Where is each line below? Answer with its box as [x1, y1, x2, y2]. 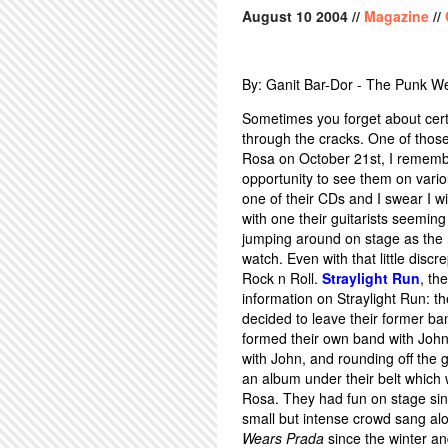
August [242, 6, 296, 26]
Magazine [364, 6, 429, 26]
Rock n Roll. [242, 268, 322, 288]
